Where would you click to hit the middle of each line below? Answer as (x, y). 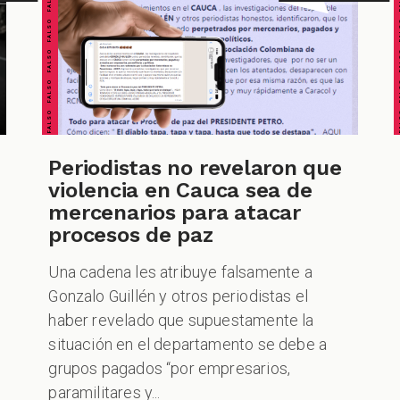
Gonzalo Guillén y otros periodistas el (179, 296)
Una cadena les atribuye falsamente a (180, 271)
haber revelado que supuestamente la (181, 320)
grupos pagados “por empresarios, (170, 368)
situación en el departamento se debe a (188, 344)
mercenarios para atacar (175, 212)
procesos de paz (131, 234)
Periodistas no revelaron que (195, 167)
